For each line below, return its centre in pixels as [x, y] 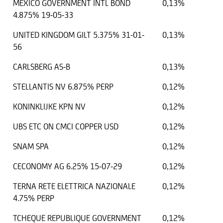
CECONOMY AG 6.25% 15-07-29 [67, 167]
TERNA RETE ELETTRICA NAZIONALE [74, 186]
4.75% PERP [34, 198]
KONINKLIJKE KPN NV [49, 107]
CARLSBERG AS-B [42, 67]
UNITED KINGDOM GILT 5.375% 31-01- [79, 35]
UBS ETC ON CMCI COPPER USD [66, 127]
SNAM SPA [31, 147]
